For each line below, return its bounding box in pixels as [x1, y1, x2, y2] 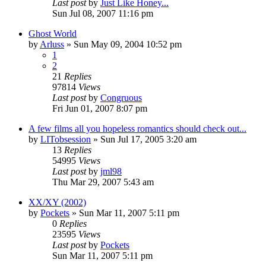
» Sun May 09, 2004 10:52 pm [64, 39, 182, 49]
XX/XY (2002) [28, 197, 86, 207]
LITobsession [40, 134, 91, 144]
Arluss [40, 39, 64, 49]
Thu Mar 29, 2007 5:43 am [52, 176, 154, 187]
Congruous [100, 92, 142, 103]
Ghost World [28, 28, 77, 39]
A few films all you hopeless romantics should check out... [28, 123, 246, 134]
